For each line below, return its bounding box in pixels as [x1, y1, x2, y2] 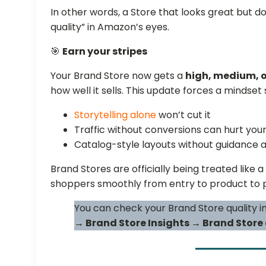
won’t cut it [156, 107, 211, 122]
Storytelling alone [74, 107, 157, 122]
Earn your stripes [62, 44, 148, 58]
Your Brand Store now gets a [50, 68, 186, 83]
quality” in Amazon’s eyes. [50, 20, 170, 34]
